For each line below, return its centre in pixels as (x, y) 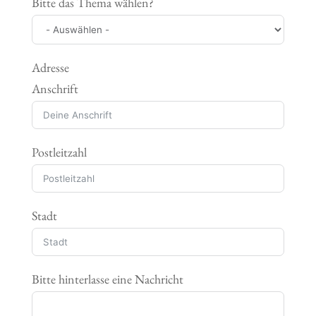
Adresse (50, 68)
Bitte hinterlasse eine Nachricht (107, 279)
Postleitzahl (59, 152)
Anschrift (55, 89)
